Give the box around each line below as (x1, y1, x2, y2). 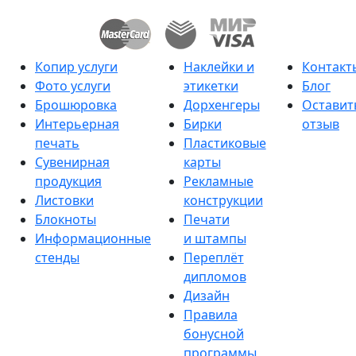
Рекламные (183, 172, 253, 190)
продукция (35, 172, 102, 190)
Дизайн (183, 287, 230, 304)
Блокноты (35, 211, 96, 228)
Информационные (35, 230, 151, 247)
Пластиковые (183, 134, 266, 152)
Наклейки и (183, 58, 254, 75)
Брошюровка (35, 96, 117, 114)
